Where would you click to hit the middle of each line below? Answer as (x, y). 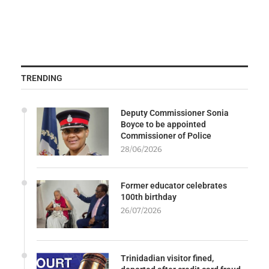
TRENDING (42, 78)
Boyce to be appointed (163, 124)
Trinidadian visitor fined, (167, 258)
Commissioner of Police (166, 135)
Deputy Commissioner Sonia (175, 113)
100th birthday (149, 197)
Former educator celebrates (174, 185)
